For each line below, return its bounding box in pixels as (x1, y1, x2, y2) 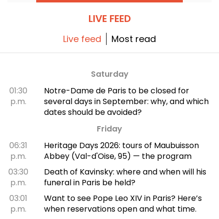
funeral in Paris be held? (44, 176, 135, 188)
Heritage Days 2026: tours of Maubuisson (44, 139, 199, 151)
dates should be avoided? (44, 106, 142, 118)
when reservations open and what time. (44, 203, 197, 215)
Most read (111, 32, 156, 45)
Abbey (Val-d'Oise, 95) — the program (44, 150, 192, 162)
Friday (97, 123, 122, 134)
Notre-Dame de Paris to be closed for (44, 85, 189, 96)
